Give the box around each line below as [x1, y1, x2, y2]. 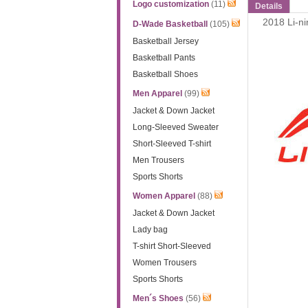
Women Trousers [132, 258, 197, 267]
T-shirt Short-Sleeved [132, 241, 211, 251]
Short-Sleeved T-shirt [132, 139, 211, 148]
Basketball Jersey [132, 36, 199, 46]
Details [255, 1, 283, 11]
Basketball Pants [132, 53, 195, 63]
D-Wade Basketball [132, 19, 208, 29]
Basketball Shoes [132, 69, 198, 79]
